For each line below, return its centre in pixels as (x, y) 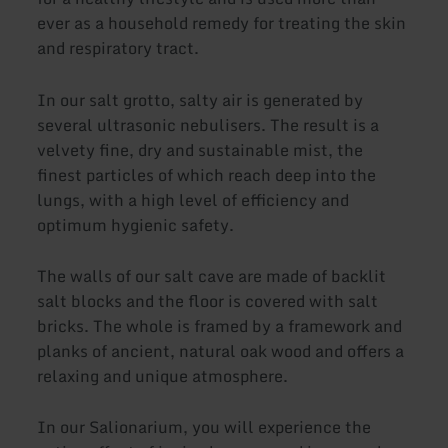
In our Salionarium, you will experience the (204, 427)
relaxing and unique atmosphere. (163, 375)
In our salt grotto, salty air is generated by (200, 99)
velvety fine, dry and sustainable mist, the (200, 149)
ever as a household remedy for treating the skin (222, 23)
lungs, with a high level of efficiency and (193, 199)
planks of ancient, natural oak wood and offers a (221, 350)
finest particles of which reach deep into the (207, 174)
